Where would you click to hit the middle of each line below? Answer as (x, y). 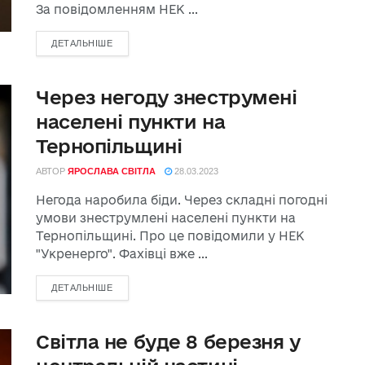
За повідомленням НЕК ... (117, 9)
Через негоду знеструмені (167, 97)
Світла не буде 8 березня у (168, 341)
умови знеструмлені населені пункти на (166, 218)
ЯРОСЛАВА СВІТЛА (112, 171)
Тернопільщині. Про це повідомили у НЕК (170, 236)
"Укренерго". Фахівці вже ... (122, 254)
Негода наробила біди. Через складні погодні (182, 200)
